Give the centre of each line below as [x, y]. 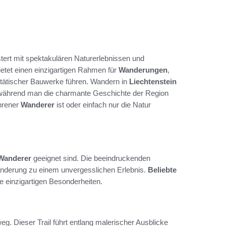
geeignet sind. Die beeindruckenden [91, 158]
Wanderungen [143, 70]
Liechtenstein [153, 81]
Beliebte [162, 169]
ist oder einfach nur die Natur [103, 104]
